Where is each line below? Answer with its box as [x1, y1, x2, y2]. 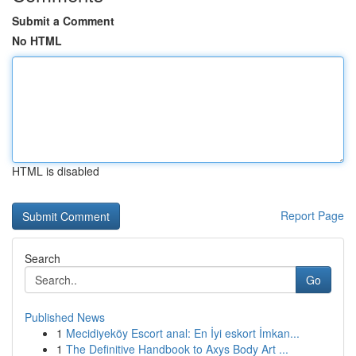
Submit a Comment [12, 13, 114, 29]
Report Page [281, 207, 344, 223]
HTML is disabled [12, 163, 99, 179]
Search [25, 250, 60, 266]
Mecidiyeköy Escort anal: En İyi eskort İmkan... [66, 325, 300, 341]
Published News [25, 309, 105, 325]
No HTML [12, 33, 62, 48]
